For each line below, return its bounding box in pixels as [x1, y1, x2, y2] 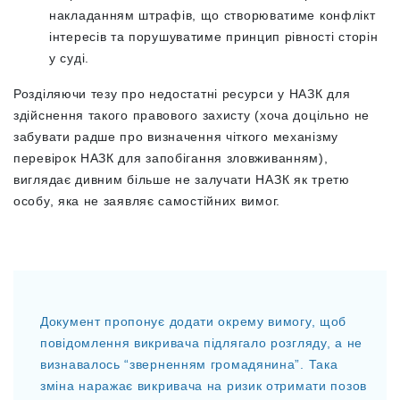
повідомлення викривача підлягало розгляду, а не [40, 335, 362, 350]
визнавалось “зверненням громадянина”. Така [40, 356, 338, 371]
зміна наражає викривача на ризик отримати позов [40, 378, 367, 393]
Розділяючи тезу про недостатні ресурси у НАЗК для [13, 86, 351, 101]
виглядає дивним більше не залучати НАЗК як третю [13, 171, 350, 187]
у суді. [49, 50, 89, 65]
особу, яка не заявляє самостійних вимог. [13, 193, 280, 208]
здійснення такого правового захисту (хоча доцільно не [13, 107, 371, 122]
